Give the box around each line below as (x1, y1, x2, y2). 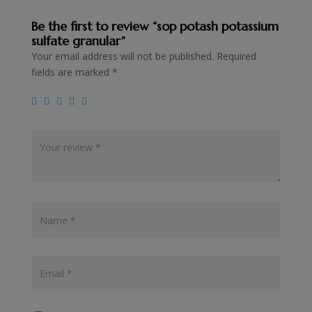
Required (216, 49, 256, 63)
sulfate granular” (31, 32, 125, 49)
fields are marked (31, 65, 112, 79)
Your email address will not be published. (31, 49, 214, 63)
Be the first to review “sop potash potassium (31, 17, 279, 34)
